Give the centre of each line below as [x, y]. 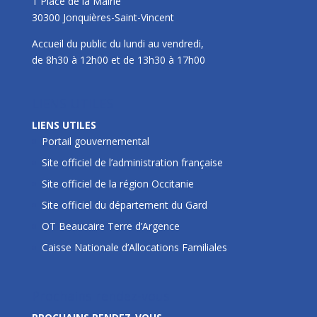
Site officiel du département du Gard [124, 204]
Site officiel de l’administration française [132, 162]
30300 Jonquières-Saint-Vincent [103, 17]
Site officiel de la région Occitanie [117, 183]
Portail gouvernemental [95, 141]
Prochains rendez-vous [100, 296]
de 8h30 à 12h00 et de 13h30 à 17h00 [118, 59]
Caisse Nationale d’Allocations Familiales [134, 247]
